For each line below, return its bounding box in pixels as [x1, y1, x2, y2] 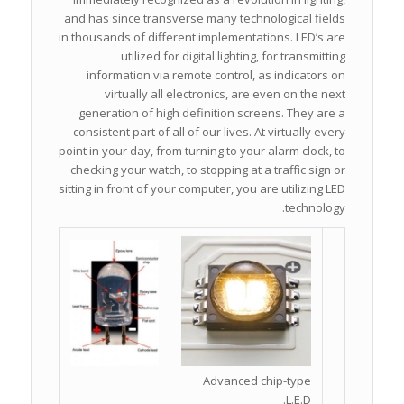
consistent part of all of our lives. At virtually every [73, 124, 346, 141]
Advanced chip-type [203, 372, 312, 390]
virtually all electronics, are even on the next [105, 86, 346, 103]
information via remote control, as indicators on [87, 67, 346, 84]
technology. [285, 199, 346, 216]
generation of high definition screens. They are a [78, 105, 346, 122]
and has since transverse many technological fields [64, 10, 346, 27]
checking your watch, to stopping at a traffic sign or [70, 161, 346, 179]
